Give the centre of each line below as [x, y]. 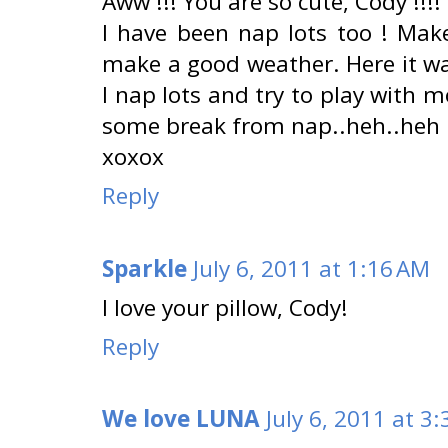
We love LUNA [181, 419]
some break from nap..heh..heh [271, 126]
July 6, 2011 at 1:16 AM [311, 268]
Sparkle [144, 268]
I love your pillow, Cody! [225, 307]
